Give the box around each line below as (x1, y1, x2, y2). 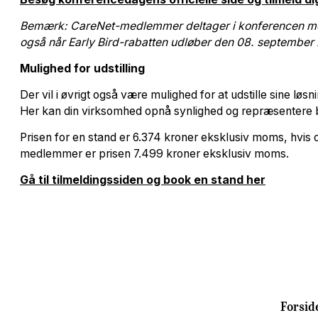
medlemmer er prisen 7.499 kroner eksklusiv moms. (20, 146, 289, 160)
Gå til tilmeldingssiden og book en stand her (20, 172, 265, 187)
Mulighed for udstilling (20, 61, 145, 75)
